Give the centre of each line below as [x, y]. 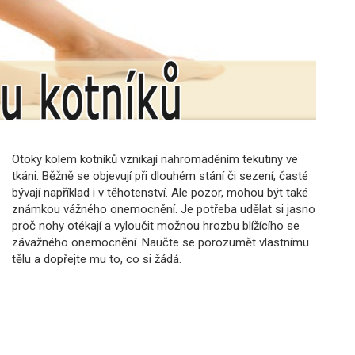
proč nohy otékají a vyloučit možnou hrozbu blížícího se [156, 226]
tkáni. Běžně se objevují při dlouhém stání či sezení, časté [160, 176]
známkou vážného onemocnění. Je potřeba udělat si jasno [164, 209]
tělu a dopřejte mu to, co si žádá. [97, 259]
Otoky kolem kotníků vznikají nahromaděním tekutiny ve [155, 159]
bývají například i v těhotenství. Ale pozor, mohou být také [160, 193]
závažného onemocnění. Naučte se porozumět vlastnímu [160, 242]
